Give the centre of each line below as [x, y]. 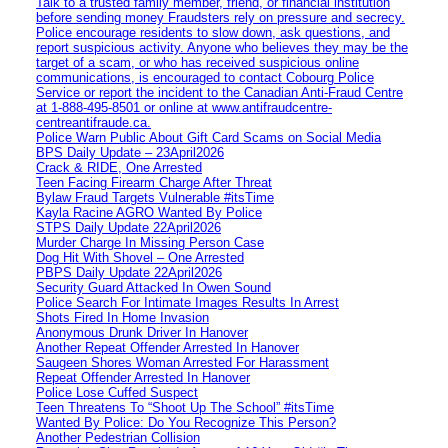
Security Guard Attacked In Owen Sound [153, 287]
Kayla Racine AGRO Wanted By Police [149, 212]
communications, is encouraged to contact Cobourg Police [205, 77]
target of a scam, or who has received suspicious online [197, 62]
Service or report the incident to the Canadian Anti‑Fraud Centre [219, 92]
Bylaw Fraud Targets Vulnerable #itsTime [155, 197]
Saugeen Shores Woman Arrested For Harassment [182, 362]
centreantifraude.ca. [93, 122]
